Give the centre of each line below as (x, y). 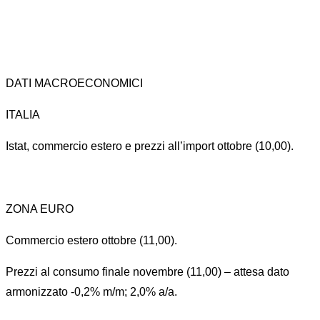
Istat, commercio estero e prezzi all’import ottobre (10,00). (150, 146)
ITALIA (23, 115)
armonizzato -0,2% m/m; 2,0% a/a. (91, 292)
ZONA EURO (40, 209)
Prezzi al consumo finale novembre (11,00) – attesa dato (147, 272)
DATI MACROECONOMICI (74, 83)
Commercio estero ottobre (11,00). (91, 240)
